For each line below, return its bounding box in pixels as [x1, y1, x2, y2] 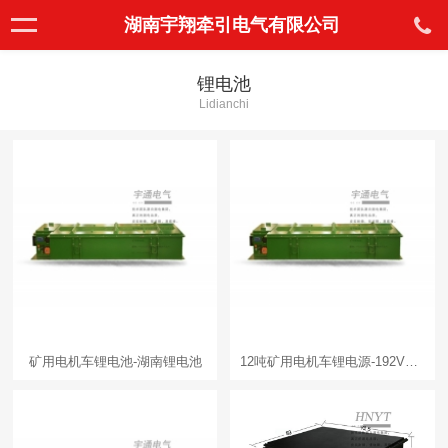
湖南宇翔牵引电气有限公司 [123, 15, 340, 35]
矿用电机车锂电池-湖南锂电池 [28, 354, 202, 370]
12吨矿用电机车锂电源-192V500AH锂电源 [405, 354, 419, 370]
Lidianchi [199, 97, 249, 111]
